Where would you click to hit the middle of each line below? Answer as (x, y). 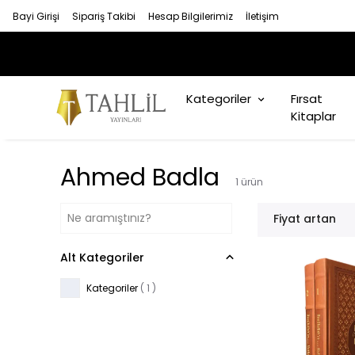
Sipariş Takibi (104, 16)
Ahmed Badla (140, 177)
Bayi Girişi (36, 16)
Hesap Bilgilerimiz (191, 16)
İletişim (262, 16)
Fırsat (307, 99)
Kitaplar (313, 116)
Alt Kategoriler (102, 258)
